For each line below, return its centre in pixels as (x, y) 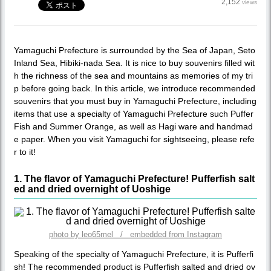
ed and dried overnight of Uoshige (92, 189)
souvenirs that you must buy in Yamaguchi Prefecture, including (135, 101)
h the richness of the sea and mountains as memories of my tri (133, 75)
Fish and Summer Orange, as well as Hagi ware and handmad (133, 126)
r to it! (25, 152)
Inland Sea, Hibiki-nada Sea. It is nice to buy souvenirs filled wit (134, 63)
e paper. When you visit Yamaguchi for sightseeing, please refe (134, 139)
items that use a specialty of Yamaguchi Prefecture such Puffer (134, 113)
